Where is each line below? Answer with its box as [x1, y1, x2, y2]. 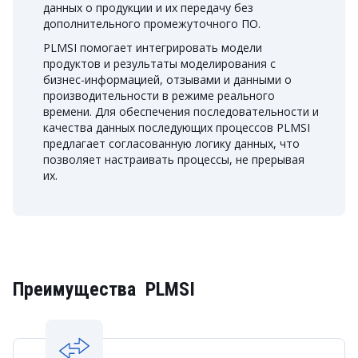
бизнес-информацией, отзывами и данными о [43, 72, 292, 87]
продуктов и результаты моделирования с [43, 56, 276, 71]
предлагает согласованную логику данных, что [43, 136, 300, 151]
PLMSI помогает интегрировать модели [43, 40, 262, 55]
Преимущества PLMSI [13, 278, 195, 300]
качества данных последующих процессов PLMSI [43, 120, 310, 135]
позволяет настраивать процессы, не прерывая [43, 152, 304, 167]
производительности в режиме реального [43, 88, 275, 103]
